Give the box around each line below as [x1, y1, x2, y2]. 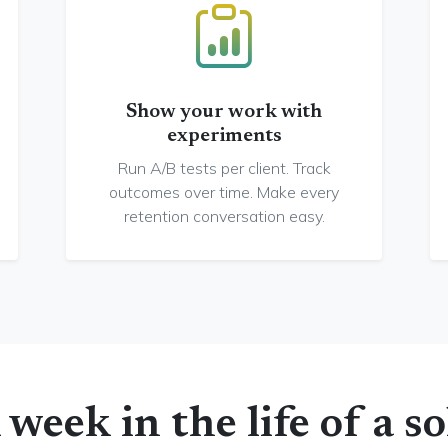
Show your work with [126, 102, 322, 122]
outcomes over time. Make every [109, 182, 339, 202]
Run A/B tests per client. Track [117, 158, 331, 178]
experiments [166, 126, 282, 146]
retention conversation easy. [123, 206, 325, 226]
